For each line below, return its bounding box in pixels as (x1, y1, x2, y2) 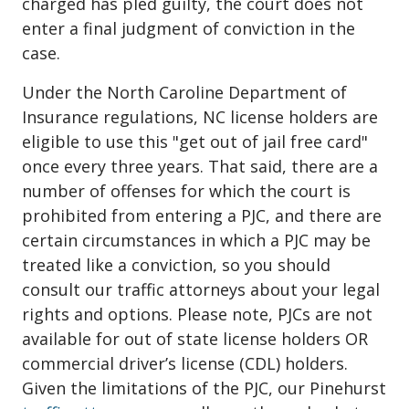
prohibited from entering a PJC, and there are (22, 204, 382, 227)
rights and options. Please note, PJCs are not (22, 303, 372, 326)
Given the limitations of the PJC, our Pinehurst (22, 377, 386, 400)
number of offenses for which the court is (22, 180, 351, 203)
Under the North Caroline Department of (22, 81, 347, 104)
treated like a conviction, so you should (22, 254, 330, 277)
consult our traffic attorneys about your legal (22, 278, 380, 301)
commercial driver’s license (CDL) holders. (22, 352, 348, 375)
